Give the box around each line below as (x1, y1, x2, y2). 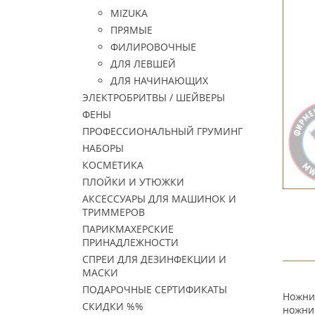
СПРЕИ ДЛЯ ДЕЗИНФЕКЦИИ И (82, 252, 226, 266)
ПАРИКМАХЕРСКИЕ (82, 222, 174, 236)
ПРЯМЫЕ (110, 23, 153, 37)
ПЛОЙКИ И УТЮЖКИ (82, 175, 184, 188)
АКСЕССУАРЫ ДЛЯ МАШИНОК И (82, 192, 236, 205)
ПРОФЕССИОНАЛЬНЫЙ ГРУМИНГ (82, 124, 243, 138)
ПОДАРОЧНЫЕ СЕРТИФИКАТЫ (82, 283, 227, 296)
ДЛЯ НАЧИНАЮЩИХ (110, 74, 208, 87)
